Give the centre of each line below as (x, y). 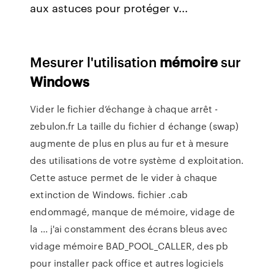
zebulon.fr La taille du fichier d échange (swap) (135, 126)
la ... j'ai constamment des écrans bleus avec (129, 229)
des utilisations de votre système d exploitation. (137, 160)
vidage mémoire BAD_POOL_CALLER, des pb (129, 246)
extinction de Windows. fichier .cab (109, 194)
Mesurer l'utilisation (95, 61)
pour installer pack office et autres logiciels (127, 263)
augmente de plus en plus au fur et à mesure (130, 143)
